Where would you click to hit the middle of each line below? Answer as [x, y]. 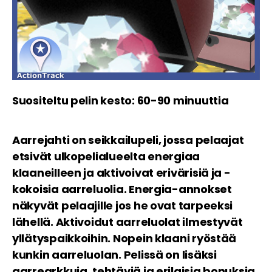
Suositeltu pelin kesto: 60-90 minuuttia [121, 101]
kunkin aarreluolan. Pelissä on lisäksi [114, 255]
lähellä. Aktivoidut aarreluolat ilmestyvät [127, 222]
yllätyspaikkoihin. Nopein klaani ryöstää [124, 239]
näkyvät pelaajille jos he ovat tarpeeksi [123, 206]
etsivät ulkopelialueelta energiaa [106, 157]
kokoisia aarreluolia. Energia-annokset [122, 189]
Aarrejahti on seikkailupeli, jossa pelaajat [128, 140]
